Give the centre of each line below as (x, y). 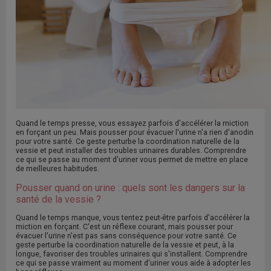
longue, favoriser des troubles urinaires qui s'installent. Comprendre (132, 253)
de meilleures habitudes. (58, 168)
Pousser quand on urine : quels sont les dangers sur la (130, 188)
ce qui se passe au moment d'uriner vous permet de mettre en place (132, 159)
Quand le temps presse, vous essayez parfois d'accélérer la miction (132, 123)
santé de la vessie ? (58, 199)
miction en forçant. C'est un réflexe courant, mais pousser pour (124, 226)
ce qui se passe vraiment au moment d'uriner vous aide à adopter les (133, 263)
